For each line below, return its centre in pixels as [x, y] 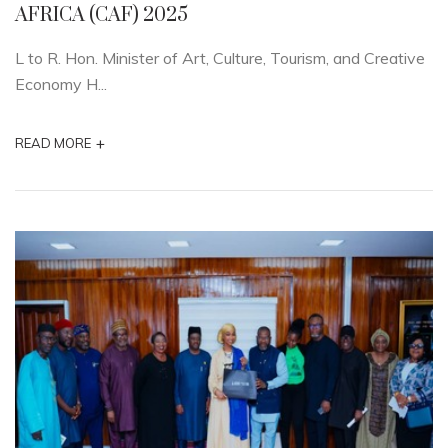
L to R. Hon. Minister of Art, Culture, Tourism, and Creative [220, 58]
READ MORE [53, 143]
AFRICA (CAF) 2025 [101, 15]
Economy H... [61, 84]
